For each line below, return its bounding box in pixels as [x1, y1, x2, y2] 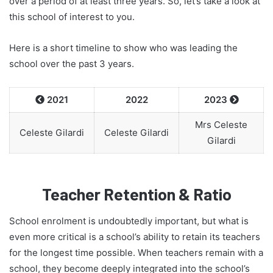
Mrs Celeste [195, 119, 247, 131]
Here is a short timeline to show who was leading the [9, 42, 238, 54]
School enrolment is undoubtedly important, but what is [9, 215, 249, 227]
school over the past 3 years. [9, 58, 134, 70]
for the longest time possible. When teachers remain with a [9, 247, 263, 259]
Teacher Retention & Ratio [41, 183, 232, 204]
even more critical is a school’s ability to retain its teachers [9, 231, 260, 243]
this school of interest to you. [9, 11, 135, 23]
